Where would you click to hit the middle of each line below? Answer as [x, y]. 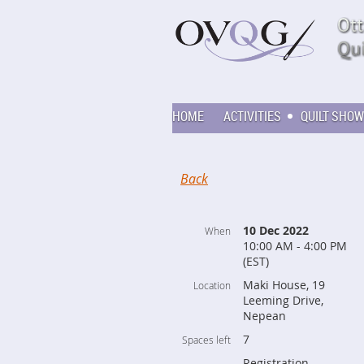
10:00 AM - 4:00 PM [295, 246]
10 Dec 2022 [276, 230]
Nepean [264, 316]
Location [212, 285]
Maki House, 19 [284, 285]
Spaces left [206, 340]
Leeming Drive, [283, 300]
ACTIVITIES [252, 116]
